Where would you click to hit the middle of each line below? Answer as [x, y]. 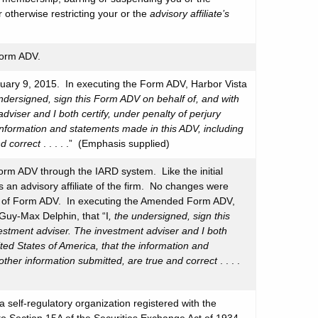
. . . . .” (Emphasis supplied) [105, 143]
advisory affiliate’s [190, 13]
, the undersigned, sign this [169, 216]
